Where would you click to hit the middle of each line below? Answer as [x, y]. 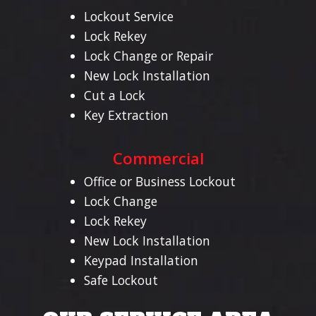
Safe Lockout [121, 280]
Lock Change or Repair [148, 55]
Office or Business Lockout [159, 181]
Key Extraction [126, 115]
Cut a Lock [114, 95]
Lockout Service [128, 16]
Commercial [158, 158]
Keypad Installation [141, 260]
